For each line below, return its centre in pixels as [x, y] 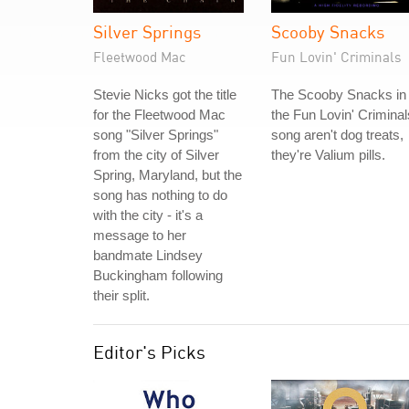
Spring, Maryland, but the [168, 175]
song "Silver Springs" [156, 135]
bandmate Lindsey [148, 255]
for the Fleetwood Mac [159, 115]
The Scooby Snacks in [339, 94]
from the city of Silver [156, 155]
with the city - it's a [148, 215]
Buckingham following [158, 275]
